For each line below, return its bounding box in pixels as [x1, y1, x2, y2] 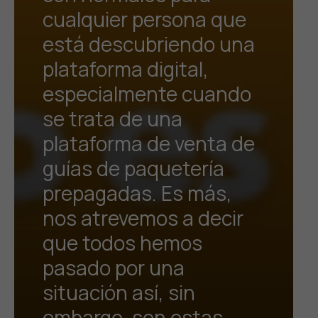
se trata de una [43, 105, 182, 132]
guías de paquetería [43, 155, 224, 182]
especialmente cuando [43, 80, 251, 107]
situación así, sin [43, 279, 195, 306]
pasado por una [43, 254, 185, 281]
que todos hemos [43, 229, 202, 256]
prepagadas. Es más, [43, 180, 232, 207]
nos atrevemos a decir [43, 204, 243, 231]
